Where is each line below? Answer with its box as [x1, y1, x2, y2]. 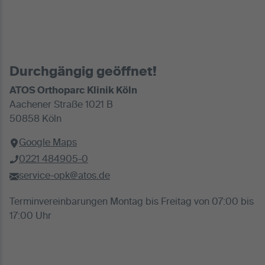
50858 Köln [9, 115, 62, 125]
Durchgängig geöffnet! [9, 65, 157, 79]
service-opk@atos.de [19, 172, 110, 182]
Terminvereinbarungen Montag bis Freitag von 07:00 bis [9, 198, 254, 208]
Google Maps [19, 138, 77, 148]
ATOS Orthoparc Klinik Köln [9, 86, 137, 96]
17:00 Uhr [9, 212, 51, 222]
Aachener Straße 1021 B [9, 101, 113, 111]
